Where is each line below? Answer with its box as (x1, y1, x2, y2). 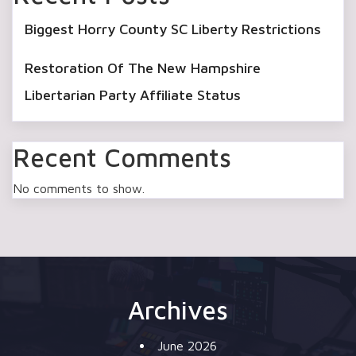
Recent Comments (13, 142, 231, 172)
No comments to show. (13, 181, 145, 195)
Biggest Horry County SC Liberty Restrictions (25, 21, 321, 37)
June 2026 (157, 339, 217, 353)
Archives (128, 295, 228, 325)
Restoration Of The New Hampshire (25, 60, 261, 76)
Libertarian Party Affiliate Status (25, 87, 241, 103)
